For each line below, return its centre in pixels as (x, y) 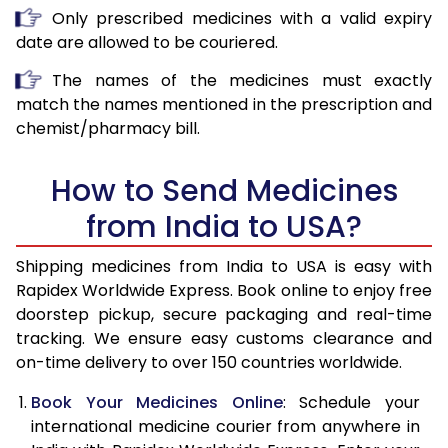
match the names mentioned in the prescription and (224, 104)
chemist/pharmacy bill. (108, 128)
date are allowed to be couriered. (147, 42)
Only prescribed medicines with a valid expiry (242, 18)
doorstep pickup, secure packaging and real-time (224, 314)
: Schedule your (351, 402)
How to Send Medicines (224, 190)
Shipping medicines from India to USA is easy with (224, 266)
